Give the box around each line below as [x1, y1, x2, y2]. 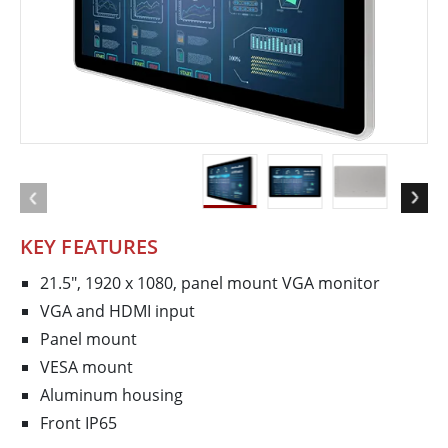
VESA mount [40, 356, 133, 379]
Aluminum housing [40, 384, 183, 407]
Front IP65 [40, 412, 117, 435]
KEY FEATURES [20, 233, 159, 261]
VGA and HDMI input [40, 300, 195, 323]
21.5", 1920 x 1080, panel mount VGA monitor [40, 272, 380, 295]
